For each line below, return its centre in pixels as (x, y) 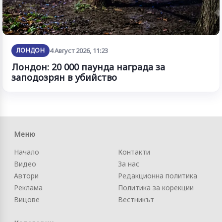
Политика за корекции (156, 187)
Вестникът (136, 199)
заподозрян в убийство (64, 77)
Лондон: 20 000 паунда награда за (88, 67)
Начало (27, 152)
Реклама (28, 187)
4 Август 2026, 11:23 (79, 50)
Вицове (27, 199)
